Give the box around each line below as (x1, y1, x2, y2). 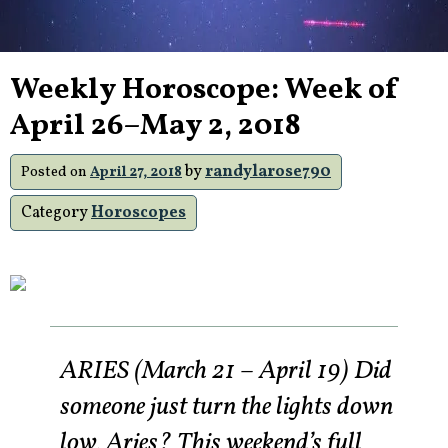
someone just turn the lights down (60, 388, 393, 425)
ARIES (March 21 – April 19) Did (60, 352, 392, 389)
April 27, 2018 (90, 162, 182, 182)
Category (21, 202, 91, 224)
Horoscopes (91, 202, 186, 224)
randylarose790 (205, 161, 331, 183)
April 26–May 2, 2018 (10, 105, 301, 147)
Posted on (21, 162, 90, 182)
